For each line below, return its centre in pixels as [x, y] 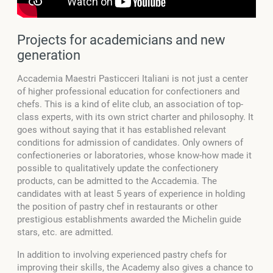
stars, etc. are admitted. [65, 232]
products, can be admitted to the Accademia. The [117, 181]
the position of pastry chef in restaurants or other [117, 206]
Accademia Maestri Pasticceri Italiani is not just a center [133, 78]
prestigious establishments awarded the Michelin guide [129, 219]
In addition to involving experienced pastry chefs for [122, 254]
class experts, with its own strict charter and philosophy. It [135, 117]
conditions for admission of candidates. [98, 142]
